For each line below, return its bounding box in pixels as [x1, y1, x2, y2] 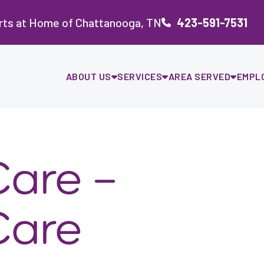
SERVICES [117, 71, 162, 82]
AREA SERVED [168, 71, 230, 82]
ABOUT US [65, 71, 111, 82]
